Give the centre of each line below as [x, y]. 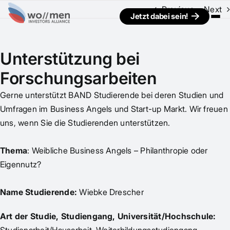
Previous [178, 9]
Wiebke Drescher [111, 192]
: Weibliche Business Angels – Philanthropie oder [118, 150]
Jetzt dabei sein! [159, 16]
